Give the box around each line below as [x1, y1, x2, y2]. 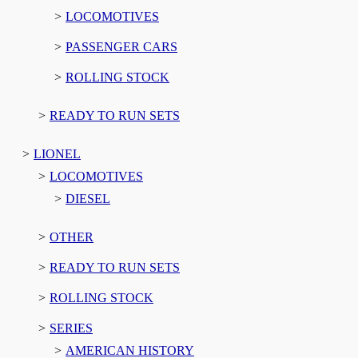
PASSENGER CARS [66, 39, 177, 54]
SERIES [50, 320, 93, 335]
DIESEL [66, 191, 110, 205]
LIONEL [34, 146, 81, 161]
